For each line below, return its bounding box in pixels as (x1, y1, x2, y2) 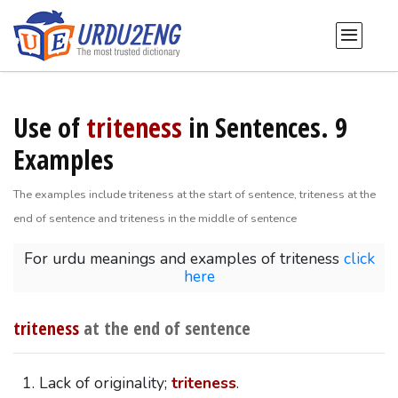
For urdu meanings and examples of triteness (23, 248, 344, 270)
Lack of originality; (38, 372, 171, 394)
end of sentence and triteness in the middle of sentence (12, 210, 297, 227)
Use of (12, 108, 86, 146)
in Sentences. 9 (181, 108, 347, 146)
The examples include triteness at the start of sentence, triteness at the (12, 186, 376, 203)
